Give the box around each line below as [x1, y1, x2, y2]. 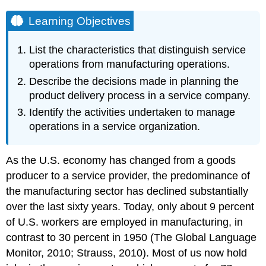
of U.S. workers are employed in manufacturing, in [6, 216, 243, 228]
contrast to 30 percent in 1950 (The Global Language [6, 231, 257, 243]
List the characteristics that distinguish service [29, 44, 246, 56]
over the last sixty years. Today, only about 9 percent [6, 200, 255, 213]
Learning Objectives [28, 14, 131, 27]
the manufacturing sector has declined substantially [6, 185, 249, 197]
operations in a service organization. [29, 121, 201, 133]
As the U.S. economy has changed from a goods [6, 154, 236, 166]
